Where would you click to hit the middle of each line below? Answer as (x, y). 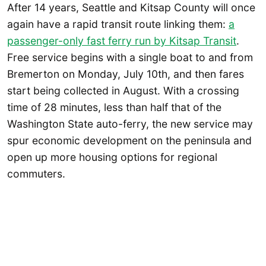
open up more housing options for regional (112, 157)
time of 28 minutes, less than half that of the (114, 107)
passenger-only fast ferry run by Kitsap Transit (122, 40)
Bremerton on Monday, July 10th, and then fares (126, 74)
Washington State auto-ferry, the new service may (130, 123)
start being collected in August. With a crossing (123, 90)
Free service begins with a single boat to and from (130, 57)
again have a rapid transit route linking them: (118, 24)
